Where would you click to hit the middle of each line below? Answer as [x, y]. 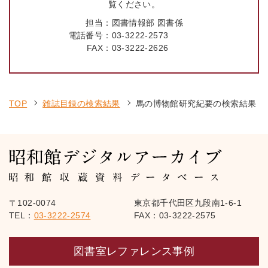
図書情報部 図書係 [147, 23]
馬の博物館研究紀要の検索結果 [196, 103]
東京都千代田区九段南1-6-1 [188, 203]
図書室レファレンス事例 [134, 251]
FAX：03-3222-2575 [175, 215]
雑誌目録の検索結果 [81, 103]
